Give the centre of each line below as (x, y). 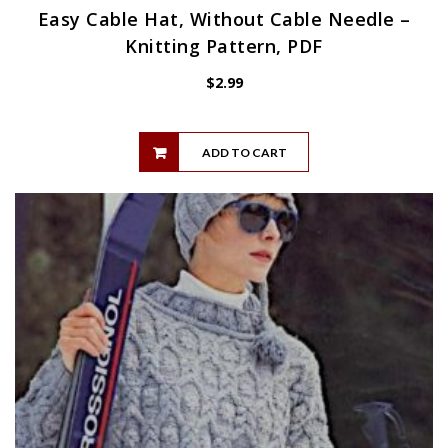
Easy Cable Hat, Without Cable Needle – (224, 18)
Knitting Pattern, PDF (224, 45)
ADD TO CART (244, 152)
